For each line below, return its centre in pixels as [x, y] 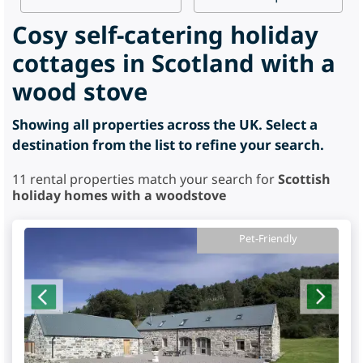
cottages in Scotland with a [174, 63]
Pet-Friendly [268, 239]
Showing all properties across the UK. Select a [165, 124]
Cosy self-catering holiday [165, 35]
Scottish [304, 179]
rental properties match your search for [152, 179]
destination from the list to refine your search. [168, 145]
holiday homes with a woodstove [119, 195]
